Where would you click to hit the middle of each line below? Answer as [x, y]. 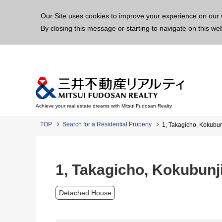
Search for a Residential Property [107, 124]
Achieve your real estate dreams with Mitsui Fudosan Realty [104, 106]
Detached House [85, 193]
